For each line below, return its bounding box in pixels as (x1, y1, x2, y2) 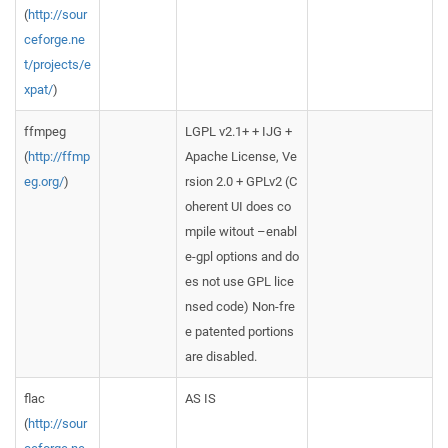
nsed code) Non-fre (185, 299, 295, 314)
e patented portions (185, 324, 294, 339)
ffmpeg (24, 124, 66, 139)
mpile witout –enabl (185, 224, 297, 239)
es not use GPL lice (185, 274, 294, 289)
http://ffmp (28, 149, 90, 164)
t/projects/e (24, 57, 91, 72)
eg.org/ (24, 174, 64, 189)
